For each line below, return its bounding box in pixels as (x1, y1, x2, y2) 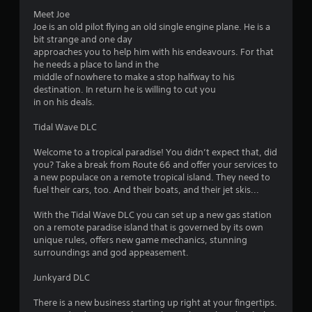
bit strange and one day (33, 33, 132, 45)
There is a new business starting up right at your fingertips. (33, 296, 277, 309)
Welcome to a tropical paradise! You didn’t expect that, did (33, 146, 277, 158)
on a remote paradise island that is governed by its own (33, 221, 263, 233)
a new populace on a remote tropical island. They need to (33, 171, 270, 183)
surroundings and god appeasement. (33, 246, 189, 258)
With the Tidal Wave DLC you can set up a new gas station (33, 208, 272, 221)
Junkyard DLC (33, 271, 90, 283)
